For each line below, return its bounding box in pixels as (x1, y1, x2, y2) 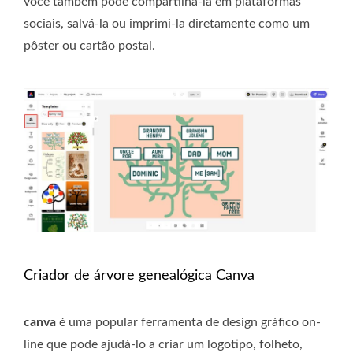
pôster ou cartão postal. (24, 39, 155, 53)
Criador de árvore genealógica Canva (24, 268, 255, 283)
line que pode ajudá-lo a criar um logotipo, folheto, (24, 337, 303, 351)
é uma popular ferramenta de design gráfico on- (56, 315, 321, 329)
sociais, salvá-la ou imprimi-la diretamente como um (24, 17, 310, 31)
